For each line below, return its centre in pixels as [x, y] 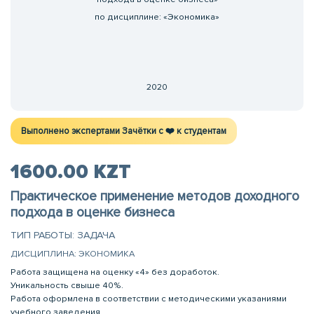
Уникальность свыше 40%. [68, 286]
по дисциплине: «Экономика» [157, 16]
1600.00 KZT [71, 172]
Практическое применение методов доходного [155, 196]
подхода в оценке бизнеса [93, 212]
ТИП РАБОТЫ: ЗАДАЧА [63, 235]
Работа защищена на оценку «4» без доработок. [116, 272]
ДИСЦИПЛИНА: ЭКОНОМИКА [73, 253]
